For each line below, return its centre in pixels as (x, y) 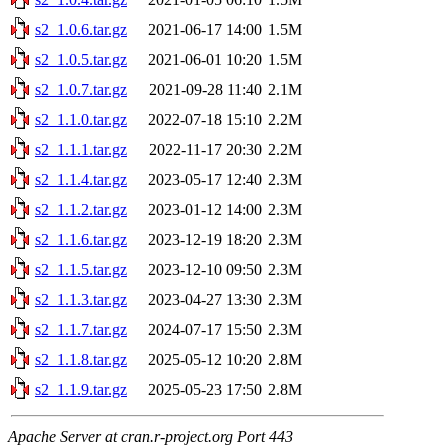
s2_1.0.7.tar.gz (81, 89)
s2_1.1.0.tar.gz (81, 119)
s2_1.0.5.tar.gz (81, 59)
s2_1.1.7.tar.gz (81, 329)
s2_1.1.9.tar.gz (81, 389)
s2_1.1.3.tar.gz (81, 299)
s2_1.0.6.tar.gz (81, 29)
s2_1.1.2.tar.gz (81, 209)
